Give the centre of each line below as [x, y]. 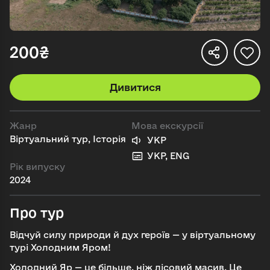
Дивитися [135, 87]
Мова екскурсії [167, 126]
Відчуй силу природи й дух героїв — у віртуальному [133, 235]
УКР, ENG [168, 156]
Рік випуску [37, 167]
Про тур [37, 213]
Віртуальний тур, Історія [68, 139]
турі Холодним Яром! [60, 248]
